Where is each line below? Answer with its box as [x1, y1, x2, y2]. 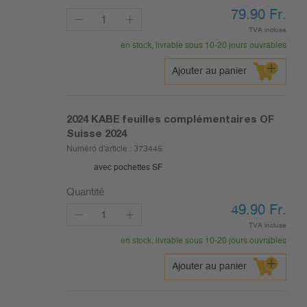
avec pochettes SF [93, 163, 162, 172]
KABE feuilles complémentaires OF [90, 112, 274, 125]
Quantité [66, 187, 104, 198]
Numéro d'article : [66, 145, 134, 153]
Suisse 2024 [66, 127, 127, 140]
